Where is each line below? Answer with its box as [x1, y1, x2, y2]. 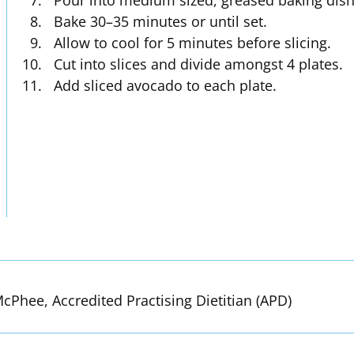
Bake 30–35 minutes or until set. [54, 12, 268, 32]
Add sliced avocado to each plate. [54, 76, 277, 96]
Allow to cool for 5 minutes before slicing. [54, 33, 332, 53]
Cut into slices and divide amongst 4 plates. [54, 55, 344, 74]
